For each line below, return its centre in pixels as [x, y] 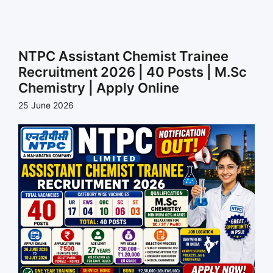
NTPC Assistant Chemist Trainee [123, 56]
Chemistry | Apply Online [99, 87]
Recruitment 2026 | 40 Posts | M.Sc [133, 72]
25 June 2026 [46, 105]
